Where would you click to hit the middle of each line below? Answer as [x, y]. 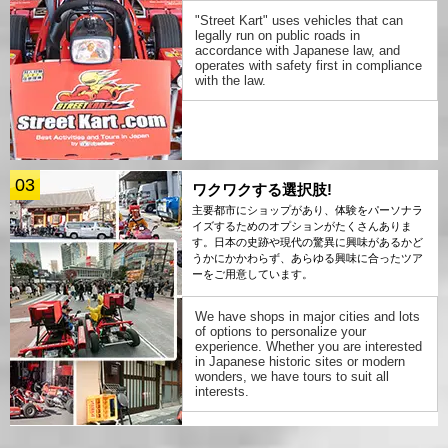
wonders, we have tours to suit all [292, 377]
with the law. [230, 81]
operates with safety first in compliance [308, 66]
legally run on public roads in [277, 36]
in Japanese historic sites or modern [300, 362]
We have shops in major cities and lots [307, 317]
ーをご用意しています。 [252, 274]
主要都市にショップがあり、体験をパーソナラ [307, 210]
